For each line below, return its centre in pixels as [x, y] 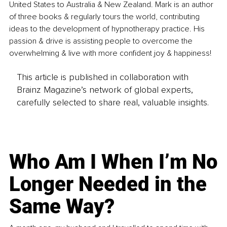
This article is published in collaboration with [102, 77]
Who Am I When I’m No [113, 162]
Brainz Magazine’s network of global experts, [105, 89]
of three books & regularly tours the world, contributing [105, 17]
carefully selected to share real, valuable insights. [112, 102]
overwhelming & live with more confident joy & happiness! [110, 53]
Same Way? [62, 206]
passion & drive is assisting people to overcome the [102, 41]
